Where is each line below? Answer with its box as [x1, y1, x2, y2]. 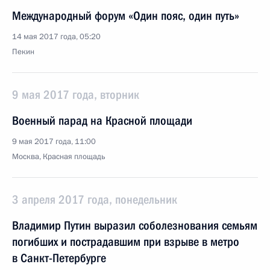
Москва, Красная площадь [12, 151, 105, 162]
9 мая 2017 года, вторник [12, 87, 139, 102]
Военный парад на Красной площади [12, 113, 192, 128]
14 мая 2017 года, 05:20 [12, 31, 101, 42]
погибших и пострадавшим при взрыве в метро [12, 234, 239, 249]
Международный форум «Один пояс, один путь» [12, 8, 239, 23]
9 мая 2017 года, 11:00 [12, 136, 96, 147]
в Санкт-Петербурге [12, 251, 106, 265]
